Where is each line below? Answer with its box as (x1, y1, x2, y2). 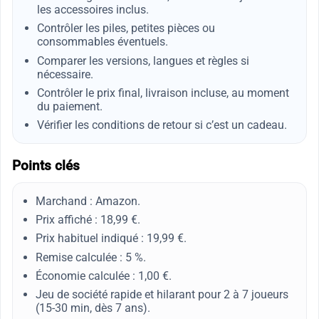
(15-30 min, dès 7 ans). (36, 300, 150, 315)
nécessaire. (36, 67, 93, 81)
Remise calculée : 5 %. (36, 250, 146, 264)
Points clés (12, 157, 80, 174)
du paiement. (36, 99, 103, 113)
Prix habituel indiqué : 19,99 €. (36, 231, 187, 246)
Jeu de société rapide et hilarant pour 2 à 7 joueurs (36, 287, 288, 301)
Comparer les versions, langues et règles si (36, 53, 249, 68)
